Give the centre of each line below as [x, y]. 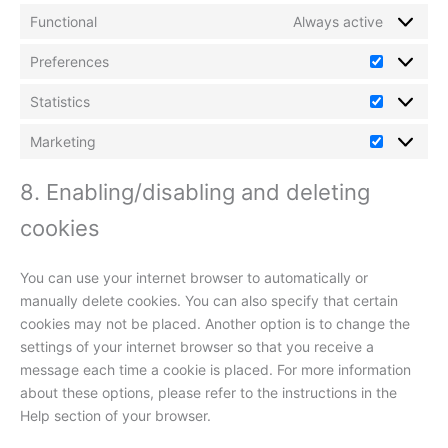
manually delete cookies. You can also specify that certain [209, 300]
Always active [338, 21]
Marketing [63, 141]
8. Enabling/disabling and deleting [195, 191]
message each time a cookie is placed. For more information [215, 369]
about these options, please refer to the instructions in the [208, 392]
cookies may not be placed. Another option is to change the [215, 323]
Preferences [69, 61]
